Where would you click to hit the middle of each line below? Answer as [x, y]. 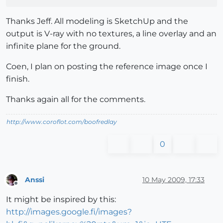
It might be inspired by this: [61, 200]
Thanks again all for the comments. [76, 100]
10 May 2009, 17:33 [173, 179]
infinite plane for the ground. [63, 46]
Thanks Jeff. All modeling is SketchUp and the [97, 21]
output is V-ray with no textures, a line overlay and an [111, 34]
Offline [25, 188]
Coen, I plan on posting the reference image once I [107, 67]
